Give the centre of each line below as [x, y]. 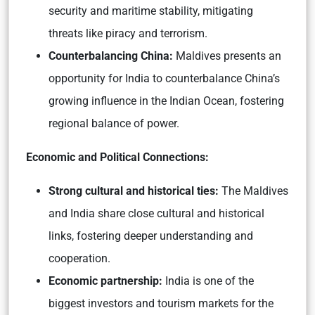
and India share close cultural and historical [156, 214]
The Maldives [255, 191]
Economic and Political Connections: [117, 157]
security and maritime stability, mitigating [151, 11]
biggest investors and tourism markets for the [161, 304]
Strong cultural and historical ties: [135, 191]
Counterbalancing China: [112, 56]
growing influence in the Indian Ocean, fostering [166, 101]
